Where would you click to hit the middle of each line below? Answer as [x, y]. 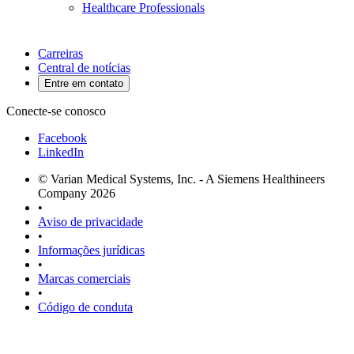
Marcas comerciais [84, 279]
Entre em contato [84, 84]
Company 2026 [77, 194]
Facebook [62, 138]
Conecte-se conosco [56, 111]
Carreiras [60, 54]
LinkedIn [61, 153]
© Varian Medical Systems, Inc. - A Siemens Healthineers [181, 179]
